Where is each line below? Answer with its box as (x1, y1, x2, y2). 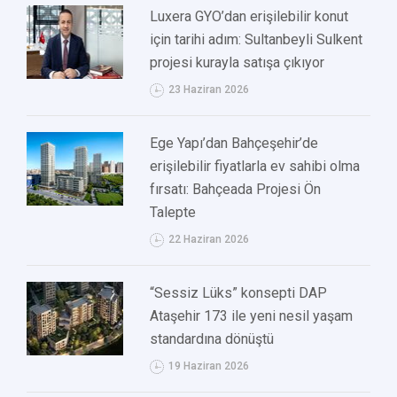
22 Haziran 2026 (168, 233, 250, 246)
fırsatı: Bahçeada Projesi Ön (150, 181, 322, 198)
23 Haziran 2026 (168, 83, 250, 97)
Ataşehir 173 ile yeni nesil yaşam (150, 307, 354, 325)
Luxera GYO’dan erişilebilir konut (150, 8, 349, 26)
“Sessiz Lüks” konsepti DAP (150, 284, 328, 302)
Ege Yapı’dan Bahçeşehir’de (150, 135, 319, 152)
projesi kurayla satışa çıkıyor (150, 54, 325, 72)
